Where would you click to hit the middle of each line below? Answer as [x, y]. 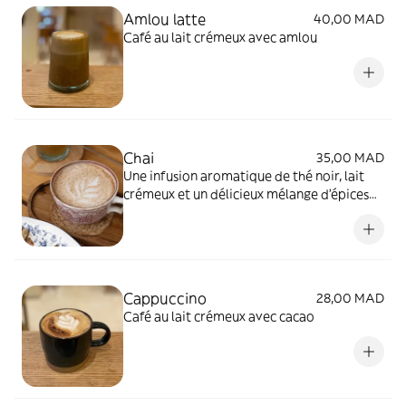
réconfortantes [169, 212]
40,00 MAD [349, 19]
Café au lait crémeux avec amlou [220, 37]
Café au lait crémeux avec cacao [219, 316]
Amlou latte [164, 19]
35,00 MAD [350, 157]
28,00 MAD [350, 298]
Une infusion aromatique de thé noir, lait [244, 175]
